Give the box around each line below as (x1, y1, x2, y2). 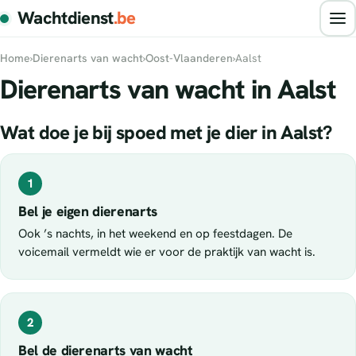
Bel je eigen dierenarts (18, 202, 157, 221)
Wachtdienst (17, 6, 114, 29)
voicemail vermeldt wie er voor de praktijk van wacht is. (18, 244, 315, 261)
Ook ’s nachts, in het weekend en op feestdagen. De (18, 226, 292, 242)
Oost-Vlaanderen (145, 51, 233, 65)
